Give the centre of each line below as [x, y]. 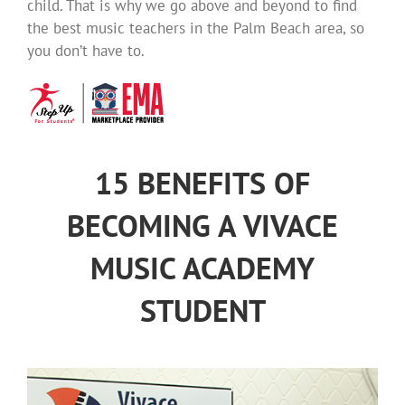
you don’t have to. [86, 51]
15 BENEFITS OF [202, 183]
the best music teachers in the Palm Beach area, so [196, 28]
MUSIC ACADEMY [202, 268]
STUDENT [202, 311]
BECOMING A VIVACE [202, 226]
